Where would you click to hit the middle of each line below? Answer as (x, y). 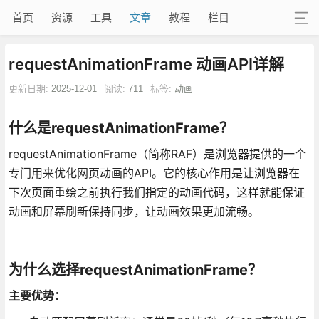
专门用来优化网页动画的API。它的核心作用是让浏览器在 (154, 173)
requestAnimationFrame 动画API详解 (146, 64)
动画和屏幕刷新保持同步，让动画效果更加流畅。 (134, 211)
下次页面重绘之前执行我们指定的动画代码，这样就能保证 (156, 192)
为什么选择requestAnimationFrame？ (135, 270)
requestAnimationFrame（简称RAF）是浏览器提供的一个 (157, 153)
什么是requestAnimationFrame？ (121, 128)
